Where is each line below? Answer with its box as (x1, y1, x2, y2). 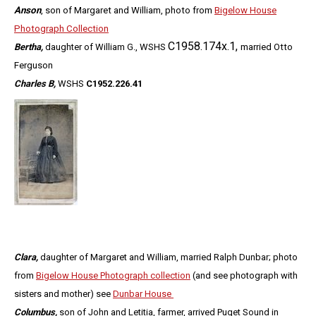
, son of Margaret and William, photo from (41, 5, 214, 16)
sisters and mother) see (14, 288, 113, 300)
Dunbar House (113, 288, 174, 300)
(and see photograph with (190, 270, 298, 281)
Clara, (14, 252, 38, 263)
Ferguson (14, 60, 53, 71)
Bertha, (14, 42, 45, 53)
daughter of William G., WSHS (45, 42, 168, 53)
